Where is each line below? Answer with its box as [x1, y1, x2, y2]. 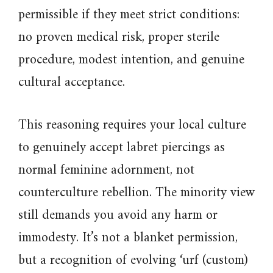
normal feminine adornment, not [18, 158, 194, 182]
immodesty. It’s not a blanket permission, [18, 226, 238, 250]
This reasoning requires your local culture [18, 113, 246, 137]
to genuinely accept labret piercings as [18, 136, 225, 160]
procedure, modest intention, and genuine [18, 48, 244, 72]
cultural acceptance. [18, 71, 125, 94]
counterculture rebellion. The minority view [18, 181, 255, 205]
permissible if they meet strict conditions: [18, 3, 239, 27]
